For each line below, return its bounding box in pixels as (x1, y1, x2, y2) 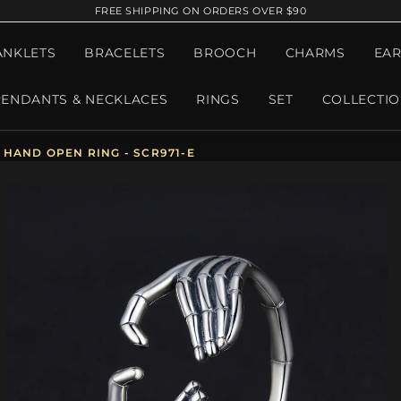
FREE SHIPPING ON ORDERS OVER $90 (94, 4, 307, 17)
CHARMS (285, 46, 346, 60)
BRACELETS (84, 46, 166, 60)
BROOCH (193, 46, 257, 60)
